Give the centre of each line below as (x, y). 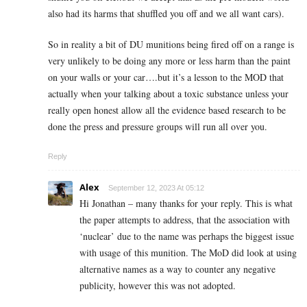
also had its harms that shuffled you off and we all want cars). (166, 13)
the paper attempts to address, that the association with (185, 219)
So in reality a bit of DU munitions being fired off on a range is (171, 44)
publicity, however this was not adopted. (158, 285)
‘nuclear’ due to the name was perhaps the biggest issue (187, 236)
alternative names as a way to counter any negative (177, 269)
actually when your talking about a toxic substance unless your (168, 93)
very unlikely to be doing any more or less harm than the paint (169, 60)
